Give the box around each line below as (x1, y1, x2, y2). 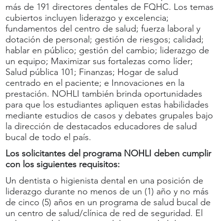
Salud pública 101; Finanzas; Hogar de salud (5, 66, 179, 77)
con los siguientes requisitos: (5, 158, 120, 170)
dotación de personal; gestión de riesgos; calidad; (5, 34, 204, 45)
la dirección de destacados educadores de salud (5, 120, 197, 132)
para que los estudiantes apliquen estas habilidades (5, 99, 209, 110)
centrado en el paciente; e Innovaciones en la (5, 77, 185, 88)
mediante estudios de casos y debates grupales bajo (5, 110, 214, 121)
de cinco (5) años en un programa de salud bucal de (5, 196, 211, 208)
